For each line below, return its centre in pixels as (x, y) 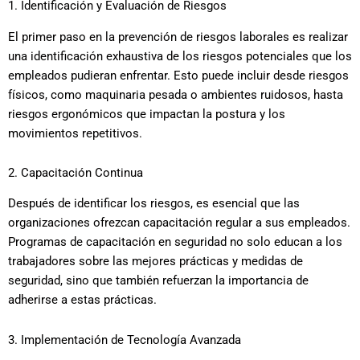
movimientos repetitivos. (75, 133)
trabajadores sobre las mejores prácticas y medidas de (155, 262)
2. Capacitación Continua (76, 173)
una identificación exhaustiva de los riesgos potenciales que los (180, 56)
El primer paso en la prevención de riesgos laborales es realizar (178, 37)
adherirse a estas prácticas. (82, 300)
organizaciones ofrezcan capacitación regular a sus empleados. (179, 223)
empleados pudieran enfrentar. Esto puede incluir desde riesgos (178, 75)
